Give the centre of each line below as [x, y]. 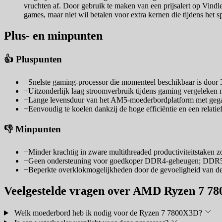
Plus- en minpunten [53, 36]
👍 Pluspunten [33, 59]
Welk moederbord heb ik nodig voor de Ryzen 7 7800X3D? [108, 213]
